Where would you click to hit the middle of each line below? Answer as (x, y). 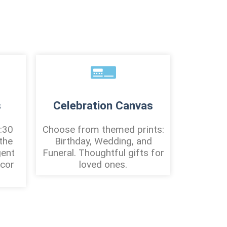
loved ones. (103, 164)
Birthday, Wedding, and (103, 141)
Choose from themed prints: (103, 129)
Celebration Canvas (103, 106)
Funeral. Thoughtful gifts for (103, 153)
